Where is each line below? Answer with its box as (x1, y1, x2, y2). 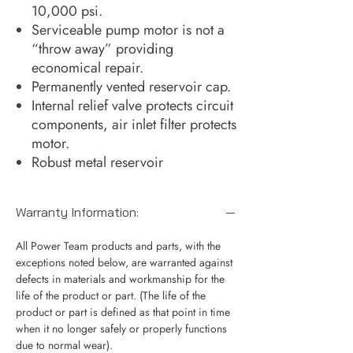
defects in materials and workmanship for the (16, 270, 225, 287)
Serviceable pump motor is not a (32, 19, 225, 40)
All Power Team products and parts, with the (16, 237, 221, 254)
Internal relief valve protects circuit (32, 95, 233, 116)
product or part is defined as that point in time (16, 303, 230, 320)
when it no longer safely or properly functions (16, 320, 227, 336)
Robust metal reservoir (32, 151, 163, 173)
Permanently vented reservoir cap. (32, 76, 231, 97)
